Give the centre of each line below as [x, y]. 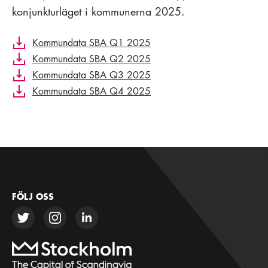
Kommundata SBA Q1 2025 [92, 42]
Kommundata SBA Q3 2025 [92, 74]
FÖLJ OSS [33, 196]
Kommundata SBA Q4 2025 [92, 91]
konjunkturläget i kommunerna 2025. [98, 11]
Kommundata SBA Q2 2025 [92, 58]
